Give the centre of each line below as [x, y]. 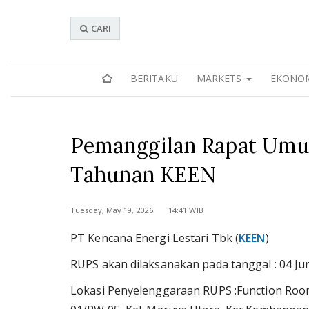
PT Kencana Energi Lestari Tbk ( [155, 238]
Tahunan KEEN [143, 175]
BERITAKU [154, 78]
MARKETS [220, 78]
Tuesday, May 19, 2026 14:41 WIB [137, 210]
